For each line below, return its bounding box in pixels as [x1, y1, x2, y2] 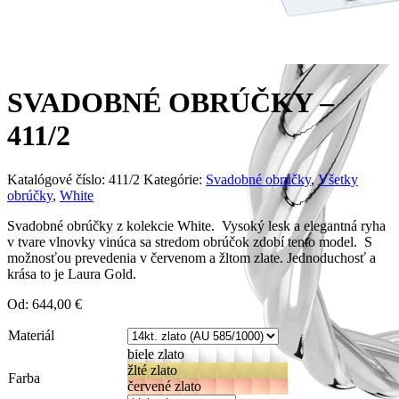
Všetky [318, 171, 358, 187]
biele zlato [127, 346, 184, 362]
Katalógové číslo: [7, 171, 109, 187]
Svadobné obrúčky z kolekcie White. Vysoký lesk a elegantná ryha [7, 217, 386, 233]
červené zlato [127, 378, 201, 394]
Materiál [8, 327, 54, 343]
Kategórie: [143, 171, 206, 187]
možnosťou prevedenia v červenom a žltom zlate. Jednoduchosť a [7, 249, 376, 265]
